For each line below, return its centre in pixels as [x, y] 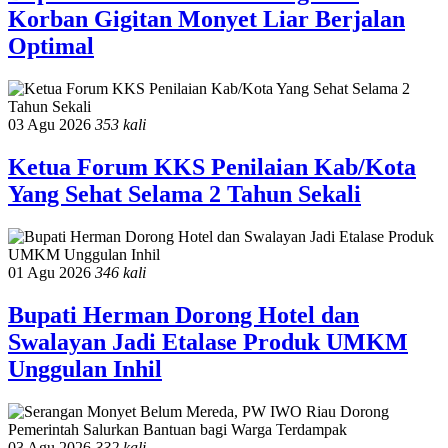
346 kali [120, 272]
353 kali [120, 125]
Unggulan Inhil [85, 368]
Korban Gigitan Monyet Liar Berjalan [206, 19]
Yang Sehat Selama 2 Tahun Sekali [184, 193]
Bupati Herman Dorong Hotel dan [183, 314]
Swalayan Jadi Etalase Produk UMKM [208, 341]
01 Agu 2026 [51, 272]
